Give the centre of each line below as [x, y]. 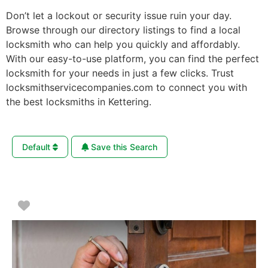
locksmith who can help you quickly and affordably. [123, 44]
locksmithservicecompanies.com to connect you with [127, 87]
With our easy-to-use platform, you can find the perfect [133, 58]
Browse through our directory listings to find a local [123, 30]
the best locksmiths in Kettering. [79, 101]
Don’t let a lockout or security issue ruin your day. [119, 15]
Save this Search [123, 147]
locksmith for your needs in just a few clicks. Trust [120, 73]
